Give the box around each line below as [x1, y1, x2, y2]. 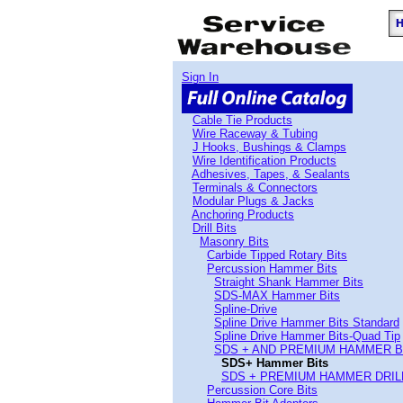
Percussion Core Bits [207, 383, 318, 397]
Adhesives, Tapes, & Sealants [192, 167, 350, 181]
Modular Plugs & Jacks [193, 194, 314, 208]
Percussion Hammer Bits [207, 262, 337, 275]
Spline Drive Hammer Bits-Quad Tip [214, 329, 400, 343]
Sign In [182, 70, 219, 84]
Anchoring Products [192, 208, 294, 221]
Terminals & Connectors [193, 181, 318, 194]
